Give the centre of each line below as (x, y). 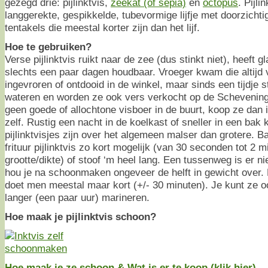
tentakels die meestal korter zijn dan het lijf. (102, 27)
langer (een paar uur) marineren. (77, 197)
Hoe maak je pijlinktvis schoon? (80, 216)
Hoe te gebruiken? (48, 46)
